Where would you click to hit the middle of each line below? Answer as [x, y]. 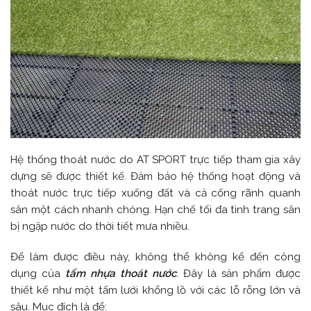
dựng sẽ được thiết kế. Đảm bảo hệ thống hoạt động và [155, 177]
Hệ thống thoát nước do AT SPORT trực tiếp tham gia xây [155, 160]
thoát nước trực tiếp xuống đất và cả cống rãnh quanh [155, 193]
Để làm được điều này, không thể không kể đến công [155, 257]
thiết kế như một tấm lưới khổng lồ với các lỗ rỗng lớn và [155, 291]
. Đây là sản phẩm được [238, 274]
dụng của [38, 274]
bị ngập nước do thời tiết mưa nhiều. [100, 227]
